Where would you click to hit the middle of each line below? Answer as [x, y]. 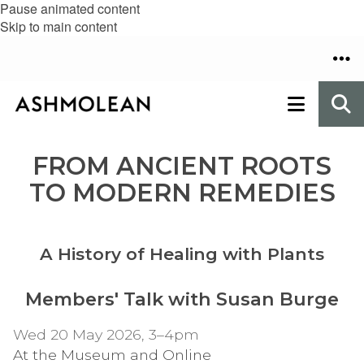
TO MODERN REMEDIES [182, 193]
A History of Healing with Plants [182, 254]
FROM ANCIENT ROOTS [182, 166]
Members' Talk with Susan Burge [182, 299]
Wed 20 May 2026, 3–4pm [106, 335]
